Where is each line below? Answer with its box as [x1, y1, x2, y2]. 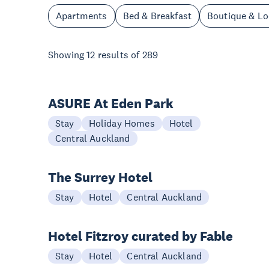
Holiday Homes [88, 117, 155, 129]
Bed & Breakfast [122, 10, 192, 22]
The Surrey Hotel [48, 169, 153, 186]
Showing [48, 48, 87, 61]
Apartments [56, 10, 107, 22]
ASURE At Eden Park [48, 95, 174, 112]
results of [95, 48, 142, 61]
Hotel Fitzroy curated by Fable [48, 228, 233, 244]
